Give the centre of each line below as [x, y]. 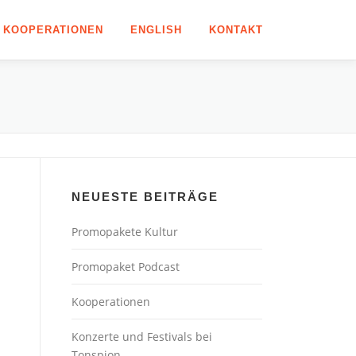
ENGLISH [156, 30]
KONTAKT [236, 30]
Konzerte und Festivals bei [142, 337]
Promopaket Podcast [126, 267]
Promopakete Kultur [125, 232]
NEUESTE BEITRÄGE [145, 197]
